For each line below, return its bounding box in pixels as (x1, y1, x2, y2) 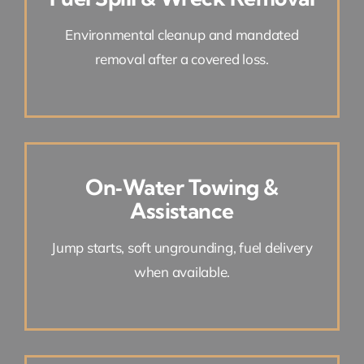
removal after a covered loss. (95, 50, 269, 67)
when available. (133, 262, 231, 280)
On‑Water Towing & (85, 173, 279, 201)
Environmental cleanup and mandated (65, 25, 299, 43)
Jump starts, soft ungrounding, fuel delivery (51, 238, 313, 256)
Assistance (130, 197, 234, 224)
